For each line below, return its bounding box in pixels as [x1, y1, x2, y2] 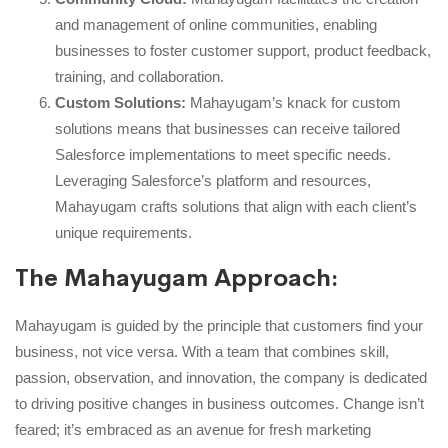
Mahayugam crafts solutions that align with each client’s [55, 197, 417, 215]
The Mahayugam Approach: [15, 262, 338, 293]
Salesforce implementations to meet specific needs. [55, 145, 391, 163]
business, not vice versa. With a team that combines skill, [15, 342, 389, 360]
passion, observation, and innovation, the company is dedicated [15, 368, 427, 386]
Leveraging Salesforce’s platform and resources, [55, 171, 371, 189]
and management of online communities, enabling [55, 15, 377, 33]
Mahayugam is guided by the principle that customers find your [15, 316, 423, 334]
